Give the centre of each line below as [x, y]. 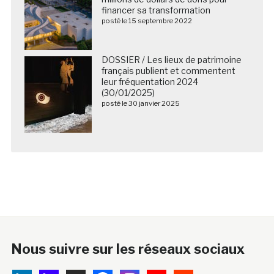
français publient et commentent [168, 71]
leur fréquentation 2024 [150, 82]
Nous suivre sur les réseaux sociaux [128, 249]
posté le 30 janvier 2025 [140, 104]
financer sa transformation [156, 10]
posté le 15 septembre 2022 [146, 21]
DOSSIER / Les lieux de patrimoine [171, 60]
